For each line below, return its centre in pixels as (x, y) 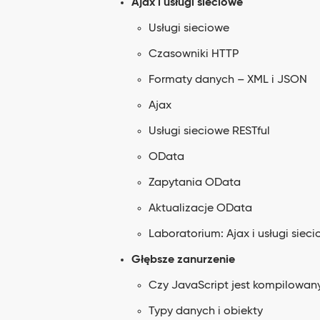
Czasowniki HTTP (194, 54)
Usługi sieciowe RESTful (209, 131)
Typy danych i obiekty (206, 311)
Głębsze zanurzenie (183, 260)
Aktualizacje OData (200, 209)
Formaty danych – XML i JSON (228, 80)
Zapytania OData (195, 183)
